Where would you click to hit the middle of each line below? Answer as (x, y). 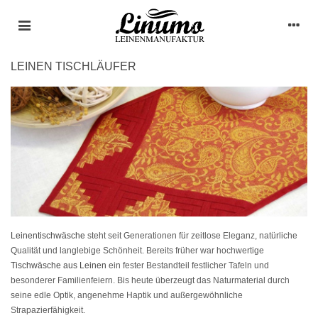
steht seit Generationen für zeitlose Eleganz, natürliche (191, 235)
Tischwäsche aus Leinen (59, 265)
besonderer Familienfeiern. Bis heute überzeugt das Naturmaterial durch (150, 280)
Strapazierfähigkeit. (48, 310)
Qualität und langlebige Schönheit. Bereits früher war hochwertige (137, 250)
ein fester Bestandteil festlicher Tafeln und (188, 265)
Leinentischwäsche (48, 235)
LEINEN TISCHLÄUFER (73, 66)
